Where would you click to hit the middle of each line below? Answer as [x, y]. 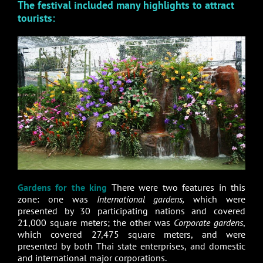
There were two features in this [176, 187]
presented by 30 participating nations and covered [131, 210]
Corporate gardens [209, 222]
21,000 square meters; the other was [96, 222]
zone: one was [57, 199]
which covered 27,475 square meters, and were [131, 234]
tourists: [36, 18]
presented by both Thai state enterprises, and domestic [131, 246]
